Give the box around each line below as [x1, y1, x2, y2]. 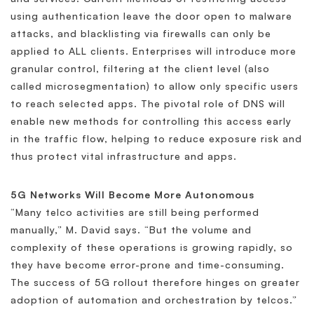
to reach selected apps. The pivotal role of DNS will [11, 97, 285, 110]
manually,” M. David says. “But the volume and [11, 224, 252, 236]
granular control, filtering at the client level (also [11, 62, 270, 75]
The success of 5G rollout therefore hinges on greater [11, 276, 300, 289]
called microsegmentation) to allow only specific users [11, 80, 299, 93]
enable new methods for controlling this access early [11, 115, 292, 128]
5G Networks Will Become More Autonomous [11, 189, 254, 201]
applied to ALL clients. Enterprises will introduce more [11, 45, 296, 57]
